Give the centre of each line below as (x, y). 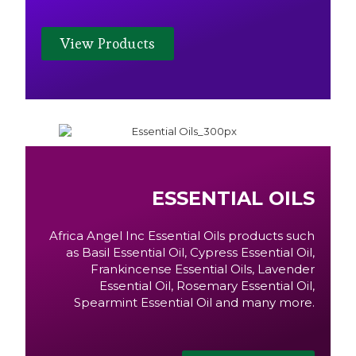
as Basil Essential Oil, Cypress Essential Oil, (190, 253)
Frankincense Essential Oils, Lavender (203, 269)
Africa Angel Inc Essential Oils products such (182, 236)
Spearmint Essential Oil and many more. (194, 303)
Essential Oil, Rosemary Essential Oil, (207, 286)
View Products (108, 43)
